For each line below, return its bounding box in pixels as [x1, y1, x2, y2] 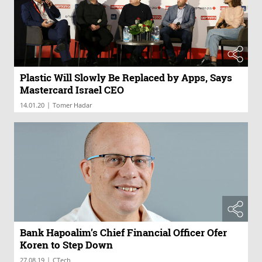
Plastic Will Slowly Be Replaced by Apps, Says [20, 71, 232, 85]
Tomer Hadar [53, 101, 92, 110]
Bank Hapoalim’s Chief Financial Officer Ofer [20, 225, 227, 239]
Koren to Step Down [20, 237, 113, 251]
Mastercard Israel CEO [20, 83, 124, 97]
